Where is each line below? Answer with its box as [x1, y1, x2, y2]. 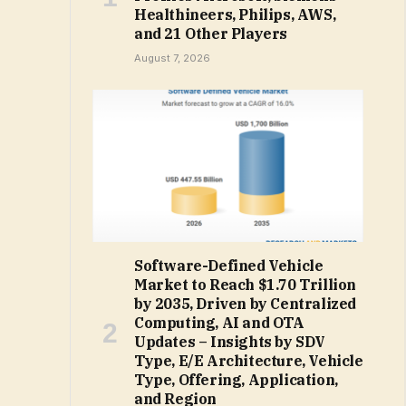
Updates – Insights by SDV [134, 333, 326, 352]
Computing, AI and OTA [134, 314, 304, 333]
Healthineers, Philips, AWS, [134, 5, 336, 24]
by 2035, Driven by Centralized [134, 295, 357, 314]
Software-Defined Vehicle [134, 256, 324, 275]
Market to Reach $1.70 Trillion [134, 275, 357, 295]
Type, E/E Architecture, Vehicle [134, 352, 363, 371]
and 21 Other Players [134, 24, 288, 43]
